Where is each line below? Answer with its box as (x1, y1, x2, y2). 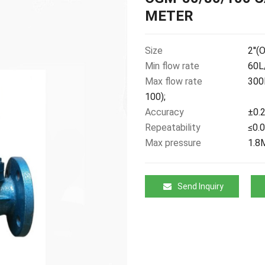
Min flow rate (144, 60, 199, 72)
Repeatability (144, 122, 201, 133)
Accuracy (144, 106, 184, 118)
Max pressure (144, 137, 201, 148)
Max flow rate (144, 76, 202, 87)
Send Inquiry (177, 182, 224, 191)
